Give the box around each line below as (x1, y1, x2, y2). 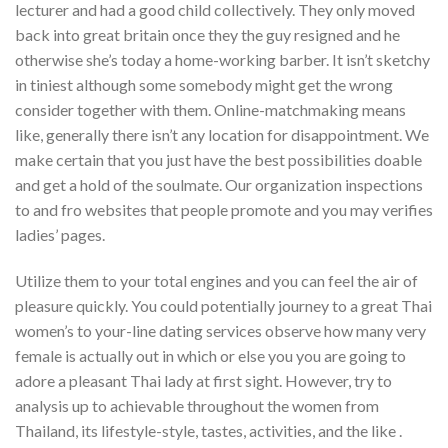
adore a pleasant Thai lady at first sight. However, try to (15, 370, 392, 390)
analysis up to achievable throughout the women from (15, 395, 379, 415)
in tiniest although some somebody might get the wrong (15, 74, 393, 94)
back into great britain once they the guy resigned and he (15, 24, 400, 44)
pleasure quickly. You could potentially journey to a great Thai (15, 295, 432, 315)
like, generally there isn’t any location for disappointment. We (15, 124, 429, 144)
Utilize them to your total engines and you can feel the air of (15, 270, 418, 290)
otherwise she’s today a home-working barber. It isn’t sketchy (15, 49, 430, 69)
